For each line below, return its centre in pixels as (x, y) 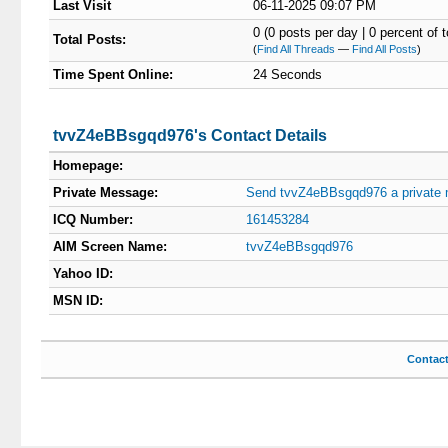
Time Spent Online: (112, 74)
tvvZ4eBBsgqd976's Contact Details (189, 135)
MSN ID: (77, 300)
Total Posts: (89, 39)
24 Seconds (287, 74)
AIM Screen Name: (109, 246)
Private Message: (105, 192)
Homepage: (87, 165)
